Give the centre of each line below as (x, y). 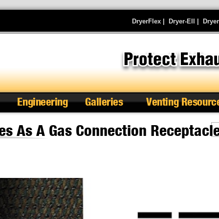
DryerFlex (146, 21)
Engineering (43, 101)
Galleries (104, 101)
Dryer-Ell (182, 21)
